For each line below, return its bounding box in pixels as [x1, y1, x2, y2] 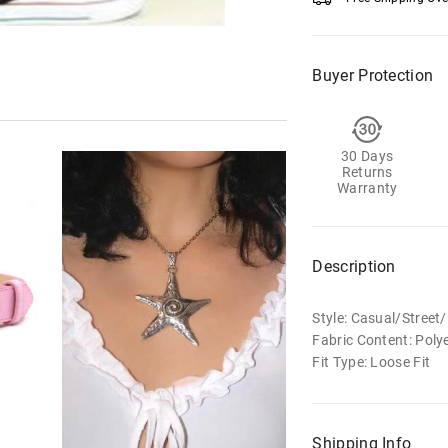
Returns [341, 164, 393, 180]
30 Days [341, 148, 394, 164]
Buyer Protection [312, 66, 434, 85]
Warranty [337, 180, 398, 196]
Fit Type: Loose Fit [312, 354, 431, 370]
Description [312, 257, 396, 276]
